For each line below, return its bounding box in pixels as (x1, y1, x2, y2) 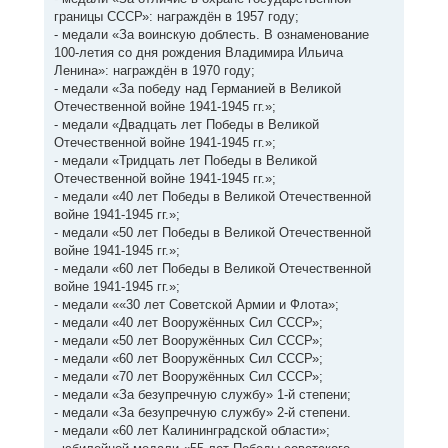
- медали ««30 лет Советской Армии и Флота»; (53, 296, 339, 312)
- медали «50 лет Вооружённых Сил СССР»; (53, 332, 323, 348)
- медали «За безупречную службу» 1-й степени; (53, 386, 351, 402)
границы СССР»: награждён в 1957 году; (53, 8, 299, 24)
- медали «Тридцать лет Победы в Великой (53, 152, 317, 168)
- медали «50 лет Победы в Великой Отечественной (53, 224, 371, 240)
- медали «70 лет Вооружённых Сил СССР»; (53, 368, 323, 384)
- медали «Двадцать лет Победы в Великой (53, 116, 319, 132)
